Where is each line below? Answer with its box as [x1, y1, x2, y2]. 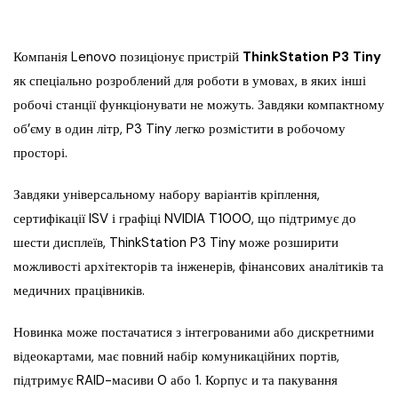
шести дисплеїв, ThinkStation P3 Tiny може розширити [13, 234, 338, 252]
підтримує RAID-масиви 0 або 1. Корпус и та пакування [13, 371, 338, 390]
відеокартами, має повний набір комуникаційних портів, [13, 347, 343, 366]
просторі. [13, 144, 68, 163]
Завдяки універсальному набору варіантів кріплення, [13, 186, 320, 204]
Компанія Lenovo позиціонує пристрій [13, 48, 243, 67]
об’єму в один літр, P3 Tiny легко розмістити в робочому [13, 120, 346, 139]
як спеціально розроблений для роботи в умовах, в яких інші [13, 72, 366, 91]
